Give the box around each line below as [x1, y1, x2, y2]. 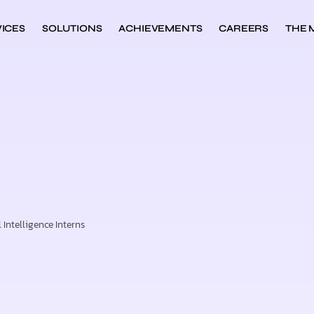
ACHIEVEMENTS [118, 22, 203, 34]
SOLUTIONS [41, 22, 102, 34]
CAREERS [219, 22, 269, 34]
